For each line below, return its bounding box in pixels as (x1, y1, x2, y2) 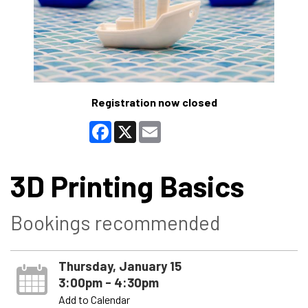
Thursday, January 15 (58, 257, 181, 274)
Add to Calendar (58, 292, 130, 306)
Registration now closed (91, 95, 217, 109)
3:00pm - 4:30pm (58, 274, 159, 290)
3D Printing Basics (10, 167, 244, 203)
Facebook (111, 119, 157, 133)
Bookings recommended (10, 210, 220, 234)
